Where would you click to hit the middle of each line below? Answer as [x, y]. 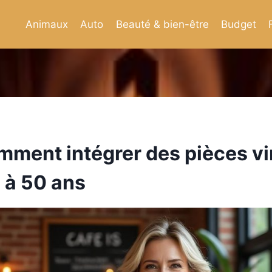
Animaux [46, 24]
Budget [238, 24]
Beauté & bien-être [162, 24]
